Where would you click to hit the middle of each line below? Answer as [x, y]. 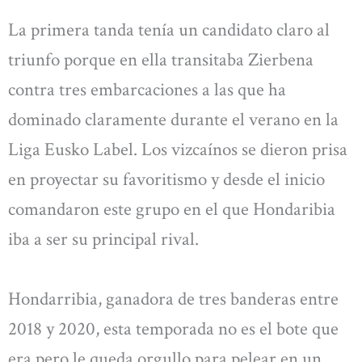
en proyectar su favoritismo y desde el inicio [166, 180]
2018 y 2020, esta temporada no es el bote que [173, 328]
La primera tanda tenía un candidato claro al [169, 30]
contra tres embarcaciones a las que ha [147, 90]
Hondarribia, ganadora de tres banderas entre [173, 299]
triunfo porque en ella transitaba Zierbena [161, 60]
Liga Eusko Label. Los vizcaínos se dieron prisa [178, 150]
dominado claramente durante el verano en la [173, 120]
